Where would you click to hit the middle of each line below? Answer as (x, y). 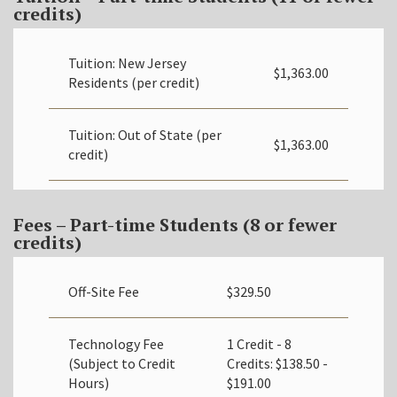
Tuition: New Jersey (127, 62)
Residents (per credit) (134, 82)
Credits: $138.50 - (277, 363)
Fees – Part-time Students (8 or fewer (175, 224)
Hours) (89, 382)
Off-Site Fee (104, 291)
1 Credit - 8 (259, 343)
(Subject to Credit (122, 363)
